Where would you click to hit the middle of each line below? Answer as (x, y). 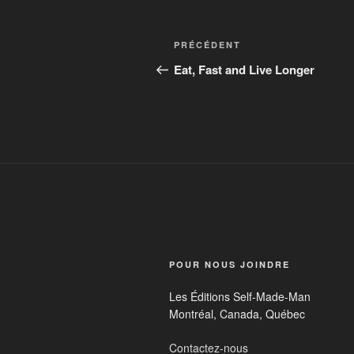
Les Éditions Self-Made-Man (240, 297)
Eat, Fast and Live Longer (244, 70)
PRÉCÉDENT (207, 45)
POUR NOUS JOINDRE (230, 265)
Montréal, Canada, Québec (237, 314)
